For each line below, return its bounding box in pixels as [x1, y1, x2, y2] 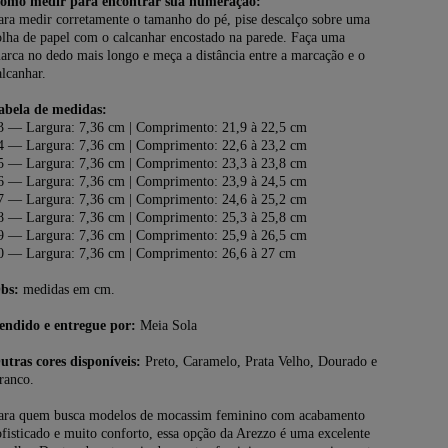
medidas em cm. [19, 282, 115, 297]
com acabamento [267, 408, 365, 423]
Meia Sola [136, 318, 197, 333]
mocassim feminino [157, 408, 267, 423]
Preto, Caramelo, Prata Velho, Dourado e [141, 354, 377, 369]
